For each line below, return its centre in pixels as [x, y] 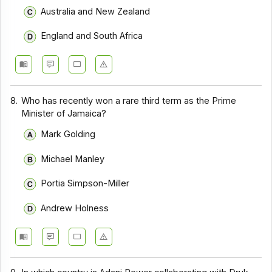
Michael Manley [72, 159]
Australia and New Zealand [95, 11]
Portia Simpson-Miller [85, 184]
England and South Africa [91, 36]
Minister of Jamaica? [64, 113]
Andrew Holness [74, 209]
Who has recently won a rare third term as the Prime [129, 100]
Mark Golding [68, 134]
